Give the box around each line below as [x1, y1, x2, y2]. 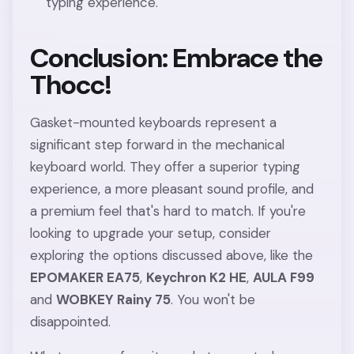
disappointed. [30, 312, 111, 330]
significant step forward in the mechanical [30, 135, 285, 153]
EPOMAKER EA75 [30, 268, 141, 286]
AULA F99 [253, 268, 315, 286]
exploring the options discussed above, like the [30, 246, 314, 264]
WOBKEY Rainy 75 [56, 290, 171, 308]
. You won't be [171, 290, 256, 308]
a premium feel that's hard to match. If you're [30, 201, 307, 220]
